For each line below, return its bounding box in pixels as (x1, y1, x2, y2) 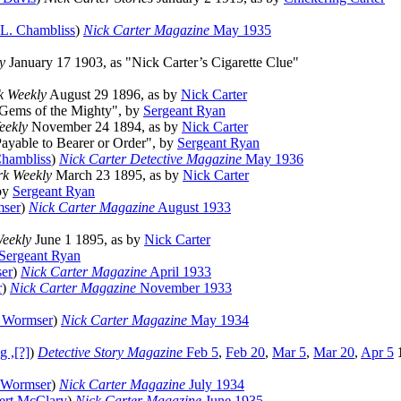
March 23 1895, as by (52, 167, 183, 183)
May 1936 (242, 151, 303, 167)
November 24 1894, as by (28, 119, 182, 135)
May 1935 (209, 22, 271, 38)
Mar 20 (313, 345, 354, 361)
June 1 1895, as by (31, 232, 144, 248)
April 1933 (147, 264, 211, 280)
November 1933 (136, 280, 232, 296)
